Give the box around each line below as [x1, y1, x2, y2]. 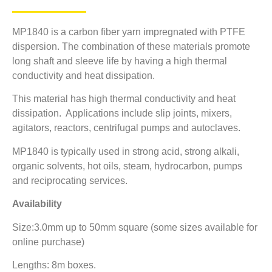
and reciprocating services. [12, 175, 127, 186]
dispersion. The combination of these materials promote [12, 41, 250, 52]
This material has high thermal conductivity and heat [12, 93, 236, 104]
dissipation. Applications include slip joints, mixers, [12, 108, 232, 119]
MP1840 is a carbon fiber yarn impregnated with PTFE [12, 27, 245, 37]
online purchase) [12, 236, 84, 247]
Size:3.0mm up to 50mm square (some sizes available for [12, 222, 257, 233]
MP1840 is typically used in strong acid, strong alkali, [12, 146, 239, 157]
